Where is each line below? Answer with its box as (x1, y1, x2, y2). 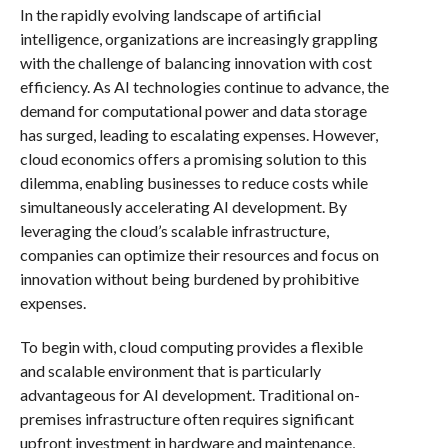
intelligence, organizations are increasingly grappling (19, 28, 378, 48)
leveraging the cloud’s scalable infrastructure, (19, 220, 329, 240)
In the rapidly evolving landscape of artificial (19, 4, 321, 24)
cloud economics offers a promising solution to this (19, 148, 367, 168)
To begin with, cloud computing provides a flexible (19, 336, 363, 356)
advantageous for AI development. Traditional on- (19, 384, 360, 404)
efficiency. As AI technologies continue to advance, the (19, 76, 389, 96)
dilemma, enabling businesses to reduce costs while (19, 172, 368, 192)
